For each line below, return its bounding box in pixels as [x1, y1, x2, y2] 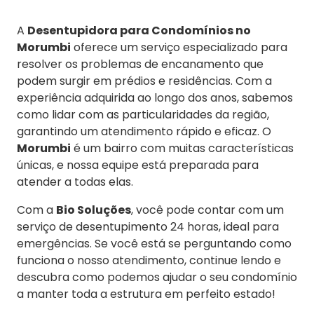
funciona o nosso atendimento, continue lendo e [17, 252, 281, 269]
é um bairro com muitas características [71, 140, 294, 157]
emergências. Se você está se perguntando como [17, 235, 292, 252]
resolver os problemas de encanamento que [17, 56, 264, 73]
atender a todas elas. [17, 174, 133, 191]
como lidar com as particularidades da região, [17, 107, 269, 123]
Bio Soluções [56, 202, 131, 219]
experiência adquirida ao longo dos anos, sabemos [17, 90, 293, 107]
